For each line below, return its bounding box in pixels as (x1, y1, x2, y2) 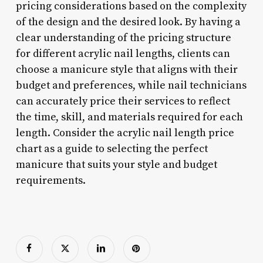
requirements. (15, 173, 86, 187)
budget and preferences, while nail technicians (15, 78, 247, 92)
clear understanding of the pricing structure (15, 31, 231, 45)
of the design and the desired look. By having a (15, 15, 241, 29)
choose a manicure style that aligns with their (15, 62, 238, 76)
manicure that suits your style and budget (15, 157, 217, 171)
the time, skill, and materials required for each (15, 110, 243, 124)
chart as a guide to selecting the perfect (15, 141, 208, 156)
